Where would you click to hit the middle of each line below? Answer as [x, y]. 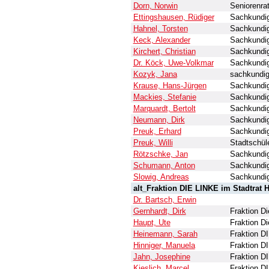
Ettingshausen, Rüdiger [174, 17]
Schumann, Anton [164, 166]
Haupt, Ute [152, 223]
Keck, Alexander [162, 40]
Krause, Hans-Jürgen [170, 86]
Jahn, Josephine [162, 257]
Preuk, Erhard [157, 131]
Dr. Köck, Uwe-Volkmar [173, 63]
